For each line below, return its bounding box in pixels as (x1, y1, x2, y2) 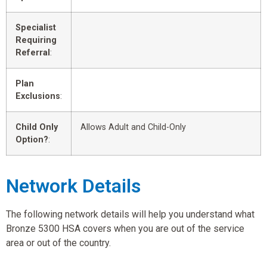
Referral (15, 47, 50, 58)
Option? (15, 134, 48, 145)
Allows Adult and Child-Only (80, 122, 186, 132)
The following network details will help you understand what (6, 208, 254, 220)
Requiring (15, 35, 57, 45)
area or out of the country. (6, 237, 111, 249)
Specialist (15, 22, 56, 33)
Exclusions (15, 91, 60, 101)
